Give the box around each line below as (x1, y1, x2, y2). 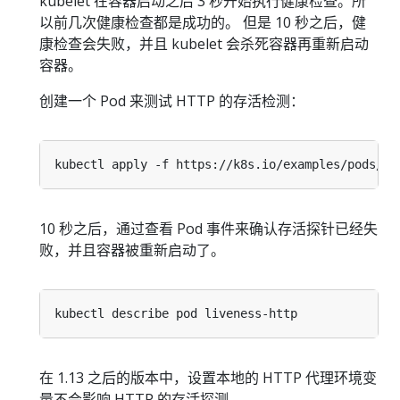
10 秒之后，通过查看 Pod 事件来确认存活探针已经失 (39, 218, 378, 238)
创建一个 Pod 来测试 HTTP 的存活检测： (39, 90, 304, 111)
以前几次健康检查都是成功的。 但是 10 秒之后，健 (39, 12, 366, 32)
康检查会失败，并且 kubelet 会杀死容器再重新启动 (39, 33, 369, 54)
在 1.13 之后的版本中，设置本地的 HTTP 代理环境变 (39, 367, 377, 387)
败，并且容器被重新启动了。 (39, 239, 225, 260)
